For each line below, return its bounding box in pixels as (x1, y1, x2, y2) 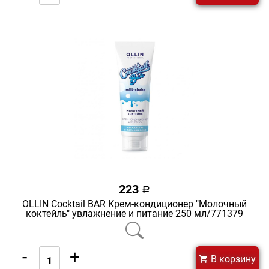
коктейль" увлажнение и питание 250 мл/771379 (26, 208, 243, 220)
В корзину (208, 253, 256, 265)
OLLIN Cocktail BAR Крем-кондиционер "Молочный (22, 198, 247, 210)
